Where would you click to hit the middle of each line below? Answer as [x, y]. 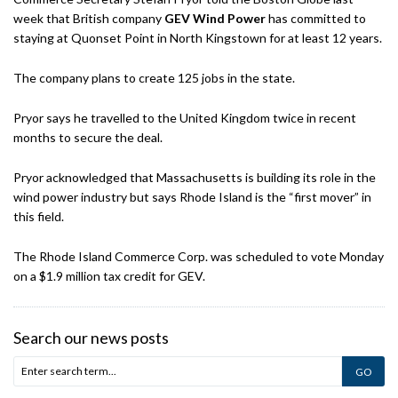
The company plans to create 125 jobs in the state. [154, 78]
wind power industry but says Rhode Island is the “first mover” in [192, 197]
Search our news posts [91, 338]
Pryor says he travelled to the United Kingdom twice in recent [185, 118]
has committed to [316, 18]
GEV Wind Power [215, 18]
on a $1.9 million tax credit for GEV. [109, 276]
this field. [39, 216]
